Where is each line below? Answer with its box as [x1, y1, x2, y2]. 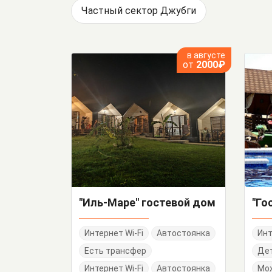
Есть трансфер [84, 246, 146, 256]
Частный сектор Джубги [81, 5, 196, 16]
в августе [187, 50, 225, 60]
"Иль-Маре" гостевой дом [79, 196, 216, 209]
